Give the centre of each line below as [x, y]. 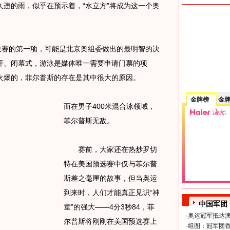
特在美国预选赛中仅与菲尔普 [110, 164]
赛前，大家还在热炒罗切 [110, 149]
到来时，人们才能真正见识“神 [111, 193]
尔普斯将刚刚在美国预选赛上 [110, 221]
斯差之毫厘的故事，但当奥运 [110, 178]
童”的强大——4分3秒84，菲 [109, 207]
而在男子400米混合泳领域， [109, 106]
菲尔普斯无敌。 [89, 121]
